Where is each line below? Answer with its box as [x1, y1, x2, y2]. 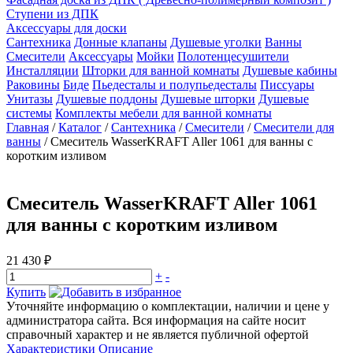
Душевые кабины [243, 64, 337, 77]
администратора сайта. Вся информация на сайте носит [6, 313, 306, 327]
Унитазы [6, 92, 53, 106]
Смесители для [254, 121, 334, 134]
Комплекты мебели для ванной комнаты [55, 106, 272, 120]
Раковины [6, 78, 60, 91]
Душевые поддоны [56, 92, 158, 106]
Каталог [58, 121, 102, 134]
